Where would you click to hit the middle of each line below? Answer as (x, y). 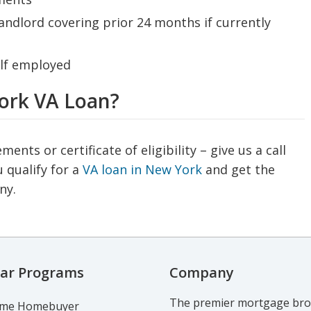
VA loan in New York (142, 169)
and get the (238, 169)
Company (202, 272)
